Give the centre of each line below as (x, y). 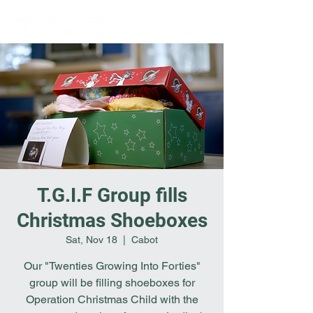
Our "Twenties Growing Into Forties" (112, 266)
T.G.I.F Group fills (112, 195)
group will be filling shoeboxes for (112, 283)
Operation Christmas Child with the (112, 299)
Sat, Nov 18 (92, 240)
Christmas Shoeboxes (112, 220)
